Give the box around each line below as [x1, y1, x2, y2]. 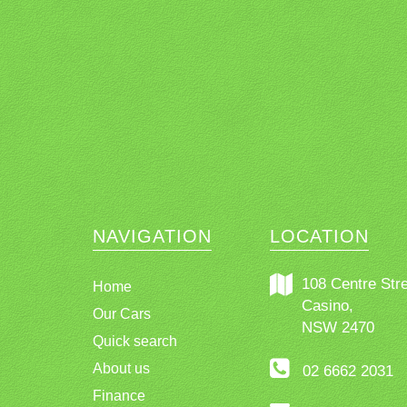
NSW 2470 [302, 318, 374, 336]
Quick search [93, 333, 177, 349]
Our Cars [93, 305, 151, 322]
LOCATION [270, 225, 369, 246]
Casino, [302, 296, 353, 314]
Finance [93, 387, 145, 403]
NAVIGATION [93, 225, 212, 246]
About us [93, 360, 150, 376]
